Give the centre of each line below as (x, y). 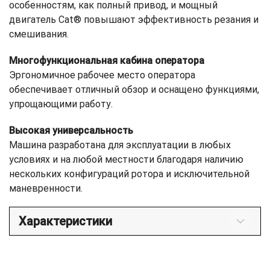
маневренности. (46, 188)
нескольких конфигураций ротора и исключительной (129, 174)
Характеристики (65, 221)
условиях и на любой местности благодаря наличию (126, 159)
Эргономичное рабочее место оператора (102, 75)
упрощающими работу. (61, 104)
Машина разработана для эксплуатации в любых (120, 145)
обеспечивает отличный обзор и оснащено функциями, (134, 89)
